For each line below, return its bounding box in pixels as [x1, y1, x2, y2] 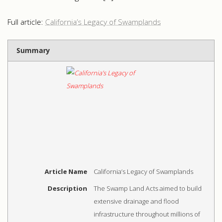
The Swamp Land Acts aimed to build [93, 183, 202, 193]
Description [47, 183, 87, 193]
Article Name [44, 167, 87, 176]
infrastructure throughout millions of [93, 209, 200, 219]
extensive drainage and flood [93, 196, 179, 206]
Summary [16, 46, 50, 55]
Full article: [7, 17, 45, 28]
